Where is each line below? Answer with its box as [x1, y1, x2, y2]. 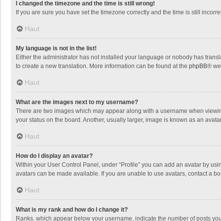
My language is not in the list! [16, 45, 97, 52]
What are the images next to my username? [16, 99, 138, 106]
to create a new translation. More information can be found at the [16, 63, 189, 70]
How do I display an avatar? [16, 152, 93, 159]
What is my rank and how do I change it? [16, 206, 128, 213]
